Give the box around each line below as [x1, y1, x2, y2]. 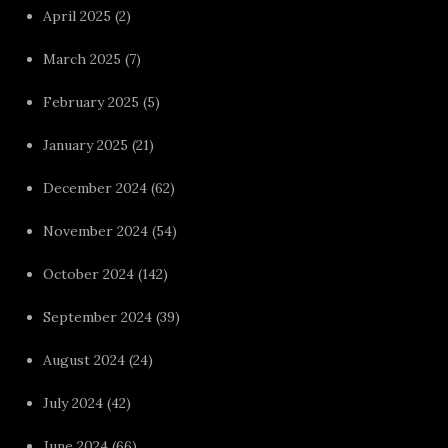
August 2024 [43, 350, 126, 369]
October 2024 [43, 264, 135, 283]
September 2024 [43, 307, 153, 326]
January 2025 [43, 135, 129, 154]
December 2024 [43, 178, 148, 197]
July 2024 [43, 393, 104, 412]
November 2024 [43, 221, 149, 240]
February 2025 [43, 92, 140, 111]
